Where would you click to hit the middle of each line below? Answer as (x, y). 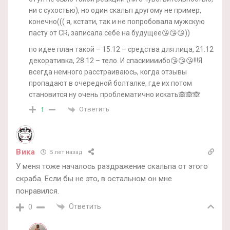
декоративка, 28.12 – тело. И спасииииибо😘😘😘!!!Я (116, 60)
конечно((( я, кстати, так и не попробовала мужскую (117, 21)
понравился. (37, 191)
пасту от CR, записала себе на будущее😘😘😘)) (109, 33)
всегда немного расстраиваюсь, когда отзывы (108, 72)
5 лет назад (65, 152)
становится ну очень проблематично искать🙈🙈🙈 (114, 94)
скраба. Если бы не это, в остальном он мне (94, 178)
